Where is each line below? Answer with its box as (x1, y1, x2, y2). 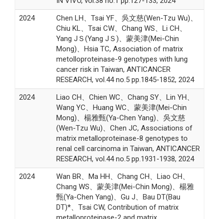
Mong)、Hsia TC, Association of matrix (56, 44, 183, 53)
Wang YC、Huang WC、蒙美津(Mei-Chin (56, 103, 187, 112)
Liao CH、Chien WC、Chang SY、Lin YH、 (56, 92, 194, 102)
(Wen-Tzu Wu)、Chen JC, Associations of (56, 123, 193, 132)
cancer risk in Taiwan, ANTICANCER (56, 65, 171, 74)
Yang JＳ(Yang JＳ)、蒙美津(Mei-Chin (56, 34, 179, 43)
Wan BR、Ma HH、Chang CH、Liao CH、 (56, 172, 190, 181)
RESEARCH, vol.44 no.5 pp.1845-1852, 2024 (56, 75, 194, 84)
